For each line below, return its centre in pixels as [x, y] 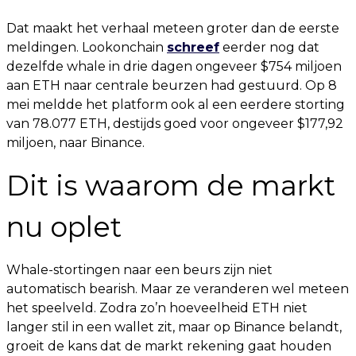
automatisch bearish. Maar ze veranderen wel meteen [178, 289]
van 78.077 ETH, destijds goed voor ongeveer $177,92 [175, 124]
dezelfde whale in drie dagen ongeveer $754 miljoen [174, 66]
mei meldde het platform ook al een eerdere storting [176, 104]
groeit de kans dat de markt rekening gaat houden [169, 346]
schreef [193, 47]
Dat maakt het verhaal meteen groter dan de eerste [173, 28]
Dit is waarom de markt [171, 186]
